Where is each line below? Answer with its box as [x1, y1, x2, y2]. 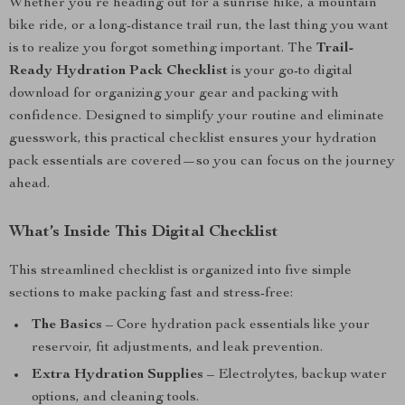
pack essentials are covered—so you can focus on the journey [9, 155, 395, 169]
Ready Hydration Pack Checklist [9, 64, 228, 79]
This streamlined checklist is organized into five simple [9, 264, 352, 278]
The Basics [32, 318, 102, 333]
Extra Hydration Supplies [32, 368, 203, 382]
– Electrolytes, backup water [203, 368, 387, 382]
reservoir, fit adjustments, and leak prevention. [32, 341, 323, 355]
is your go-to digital [228, 64, 353, 79]
